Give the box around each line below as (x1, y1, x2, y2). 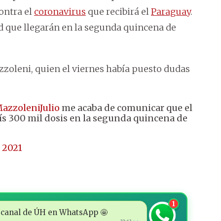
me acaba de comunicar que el (60, 102, 192, 114)
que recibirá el (86, 6, 151, 18)
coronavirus (34, 6, 86, 18)
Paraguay (151, 6, 190, 18)
